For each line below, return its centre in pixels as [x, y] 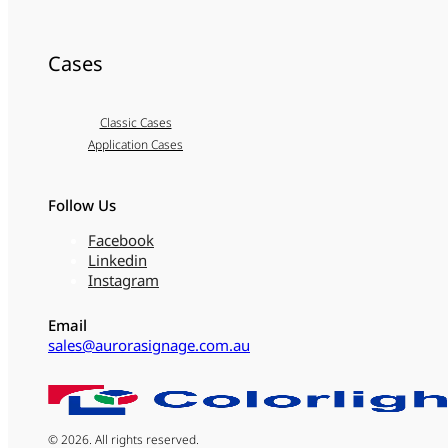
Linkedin [117, 260]
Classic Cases [135, 122]
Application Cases [135, 144]
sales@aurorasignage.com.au [149, 345]
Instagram [123, 280]
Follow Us [82, 205]
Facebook [121, 240]
